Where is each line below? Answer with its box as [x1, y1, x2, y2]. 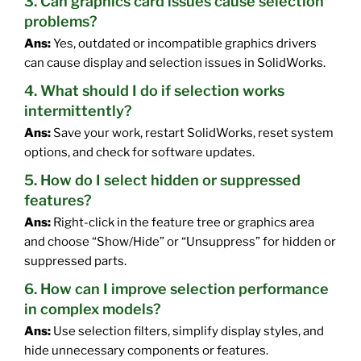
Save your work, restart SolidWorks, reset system [51, 126, 334, 140]
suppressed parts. [24, 254, 127, 269]
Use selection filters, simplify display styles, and [51, 324, 324, 339]
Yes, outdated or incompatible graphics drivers [51, 35, 317, 51]
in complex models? [24, 301, 161, 318]
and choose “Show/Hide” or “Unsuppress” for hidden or [24, 234, 336, 250]
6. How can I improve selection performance [24, 280, 329, 298]
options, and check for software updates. [24, 145, 255, 160]
